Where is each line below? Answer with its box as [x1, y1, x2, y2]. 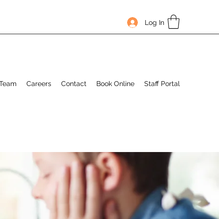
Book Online [96, 79, 134, 88]
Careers [26, 79, 51, 88]
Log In [145, 18, 165, 26]
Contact [61, 79, 87, 88]
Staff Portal [144, 79, 180, 88]
